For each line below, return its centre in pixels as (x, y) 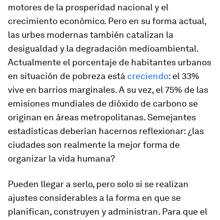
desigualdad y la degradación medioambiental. (103, 48)
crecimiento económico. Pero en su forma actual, (107, 21)
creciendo (148, 76)
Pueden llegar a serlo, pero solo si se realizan (98, 184)
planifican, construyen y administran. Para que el (108, 211)
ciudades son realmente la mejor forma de (94, 145)
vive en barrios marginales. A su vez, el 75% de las (108, 90)
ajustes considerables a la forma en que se (94, 198)
